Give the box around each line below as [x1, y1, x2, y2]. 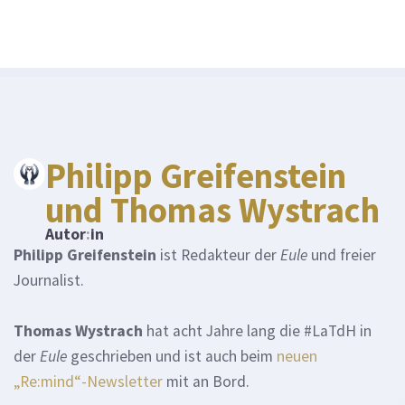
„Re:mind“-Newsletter [14, 372, 163, 392]
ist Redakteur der [156, 245, 280, 266]
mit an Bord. [163, 372, 250, 392]
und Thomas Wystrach [44, 188, 380, 232]
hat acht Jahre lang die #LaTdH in [143, 321, 372, 342]
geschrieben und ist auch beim [67, 346, 277, 367]
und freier [307, 245, 376, 266]
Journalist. [14, 270, 84, 291]
